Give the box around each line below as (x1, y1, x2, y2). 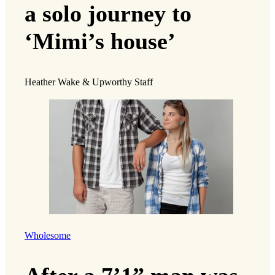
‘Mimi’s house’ (25, 28, 176, 55)
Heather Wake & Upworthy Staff (25, 76, 153, 88)
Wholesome (25, 230, 71, 242)
